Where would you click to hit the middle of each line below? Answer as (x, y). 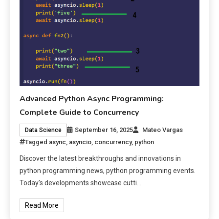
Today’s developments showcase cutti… (81, 183)
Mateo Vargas (163, 130)
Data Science (44, 130)
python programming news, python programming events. (108, 170)
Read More (42, 205)
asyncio (80, 142)
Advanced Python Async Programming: (92, 99)
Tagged (37, 142)
